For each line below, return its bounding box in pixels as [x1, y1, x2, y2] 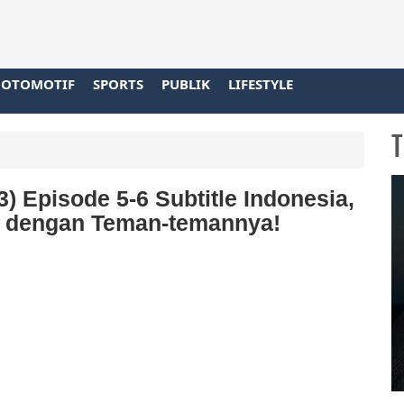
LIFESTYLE [228, 74, 293, 93]
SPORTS [93, 74, 143, 93]
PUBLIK [161, 74, 210, 93]
